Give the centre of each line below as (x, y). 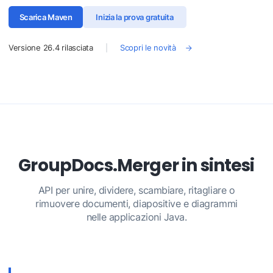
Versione (26, 48)
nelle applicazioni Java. (136, 217)
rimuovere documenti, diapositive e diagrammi (136, 204)
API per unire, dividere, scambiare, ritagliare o (136, 190)
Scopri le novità (148, 48)
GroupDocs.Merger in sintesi (136, 165)
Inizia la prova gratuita (135, 17)
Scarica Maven (46, 17)
